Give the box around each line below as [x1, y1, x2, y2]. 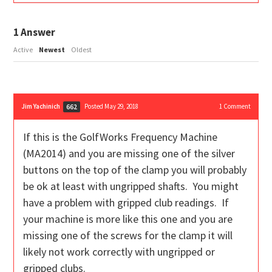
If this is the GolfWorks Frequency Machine [23, 130, 218, 144]
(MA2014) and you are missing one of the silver [23, 146, 236, 161]
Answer [19, 25, 56, 39]
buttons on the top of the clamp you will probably [23, 163, 247, 177]
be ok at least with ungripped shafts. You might [23, 179, 239, 194]
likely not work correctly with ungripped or [23, 245, 216, 259]
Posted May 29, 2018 [84, 102, 139, 111]
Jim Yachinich [21, 102, 61, 111]
